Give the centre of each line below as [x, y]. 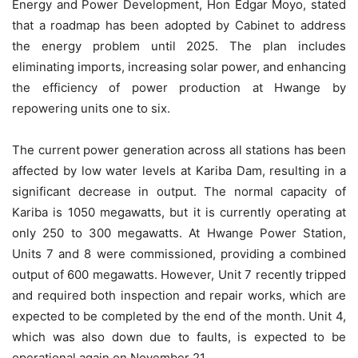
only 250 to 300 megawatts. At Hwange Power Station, [179, 233]
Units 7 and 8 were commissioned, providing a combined [179, 254]
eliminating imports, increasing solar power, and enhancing [179, 67]
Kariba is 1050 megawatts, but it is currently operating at [179, 213]
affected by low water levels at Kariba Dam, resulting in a [179, 171]
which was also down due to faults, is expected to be [179, 337]
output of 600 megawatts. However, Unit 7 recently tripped [179, 275]
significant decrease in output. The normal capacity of [179, 192]
